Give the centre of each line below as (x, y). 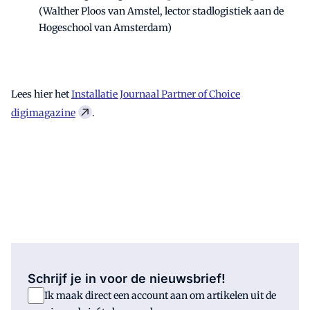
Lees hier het (41, 94)
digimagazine (43, 112)
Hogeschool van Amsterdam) (105, 27)
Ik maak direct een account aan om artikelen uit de (160, 295)
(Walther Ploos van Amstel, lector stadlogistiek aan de (161, 11)
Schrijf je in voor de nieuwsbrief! (127, 278)
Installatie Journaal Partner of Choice (156, 94)
